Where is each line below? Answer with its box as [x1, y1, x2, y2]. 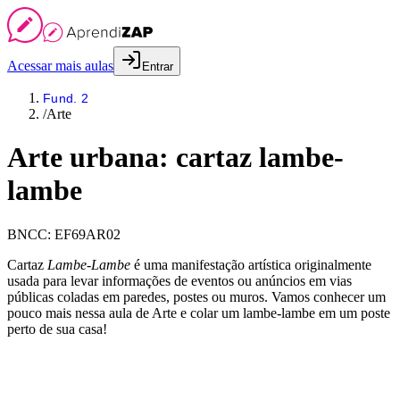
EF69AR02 [54, 226, 121, 242]
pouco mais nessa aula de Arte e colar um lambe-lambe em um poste [7, 304, 390, 321]
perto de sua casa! [7, 321, 107, 337]
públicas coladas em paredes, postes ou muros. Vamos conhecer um [7, 288, 386, 304]
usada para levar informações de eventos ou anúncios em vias [7, 272, 352, 288]
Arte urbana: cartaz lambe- [7, 141, 344, 174]
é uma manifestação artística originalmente [130, 256, 371, 272]
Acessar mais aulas [7, 58, 113, 73]
